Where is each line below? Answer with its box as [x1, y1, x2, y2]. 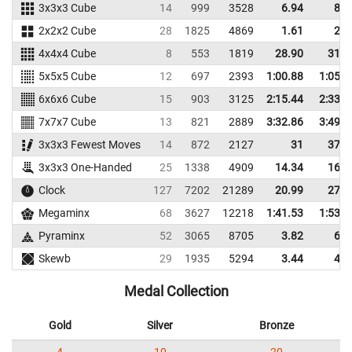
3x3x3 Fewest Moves [38, 138, 141, 151]
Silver [147, 319, 173, 332]
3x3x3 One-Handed [38, 161, 132, 174]
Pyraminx [38, 229, 85, 242]
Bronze [258, 319, 294, 332]
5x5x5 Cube [38, 70, 96, 82]
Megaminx [38, 207, 90, 219]
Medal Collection [123, 283, 229, 299]
